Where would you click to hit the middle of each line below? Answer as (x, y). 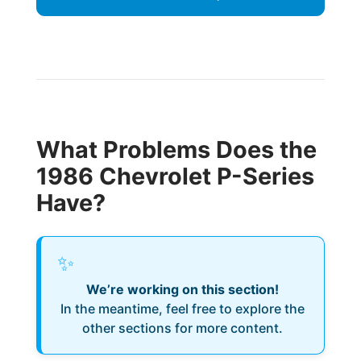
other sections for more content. (182, 328)
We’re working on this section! (182, 289)
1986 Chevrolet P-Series (175, 176)
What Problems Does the (176, 149)
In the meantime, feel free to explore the (182, 309)
